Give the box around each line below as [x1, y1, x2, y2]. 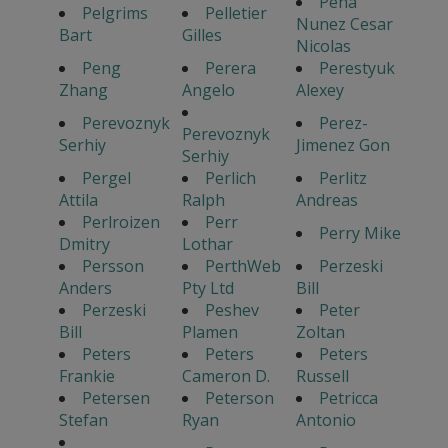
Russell [295, 365, 349, 388]
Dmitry [58, 233, 110, 256]
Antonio [295, 409, 356, 432]
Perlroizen [81, 211, 160, 234]
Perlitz [318, 167, 367, 190]
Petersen [81, 387, 150, 410]
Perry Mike [318, 222, 401, 245]
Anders [58, 277, 112, 300]
